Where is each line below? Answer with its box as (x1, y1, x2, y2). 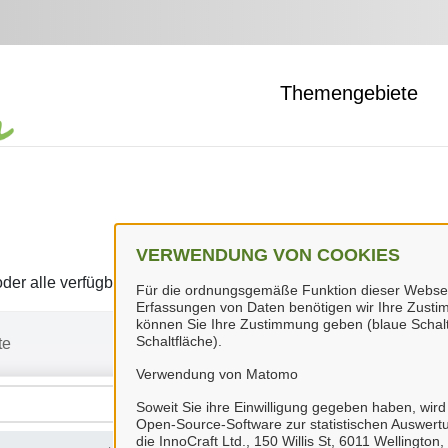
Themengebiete (280, 82, 418, 104)
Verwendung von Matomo (136, 366, 298, 382)
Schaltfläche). (136, 333, 222, 349)
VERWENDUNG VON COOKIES (136, 245, 400, 265)
